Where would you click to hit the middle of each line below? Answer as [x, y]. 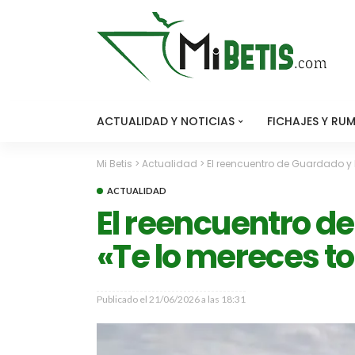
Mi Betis [115, 164]
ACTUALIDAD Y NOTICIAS [166, 121]
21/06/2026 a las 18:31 [197, 299]
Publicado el [122, 299]
